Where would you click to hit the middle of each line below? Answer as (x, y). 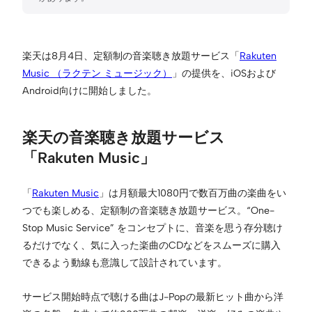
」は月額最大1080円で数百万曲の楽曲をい (193, 193)
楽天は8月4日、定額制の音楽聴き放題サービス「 (131, 55)
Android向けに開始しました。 (89, 90)
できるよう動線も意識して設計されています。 (125, 262)
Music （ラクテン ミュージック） (97, 73)
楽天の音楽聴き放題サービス (124, 137)
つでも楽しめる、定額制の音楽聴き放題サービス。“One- (148, 210)
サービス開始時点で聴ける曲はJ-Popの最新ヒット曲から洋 (153, 296)
